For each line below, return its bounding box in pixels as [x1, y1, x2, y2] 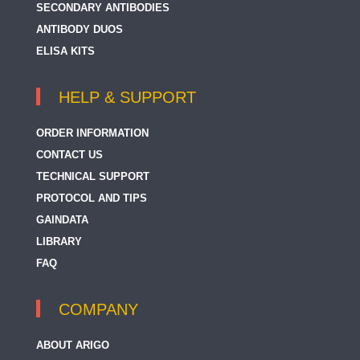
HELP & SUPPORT [59, 88, 196, 107]
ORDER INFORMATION [36, 127, 149, 140]
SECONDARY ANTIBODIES [36, 2, 170, 14]
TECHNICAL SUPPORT [36, 170, 149, 183]
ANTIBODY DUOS [36, 23, 123, 36]
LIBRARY [36, 235, 82, 248]
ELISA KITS [36, 45, 95, 58]
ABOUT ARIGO [36, 339, 109, 352]
